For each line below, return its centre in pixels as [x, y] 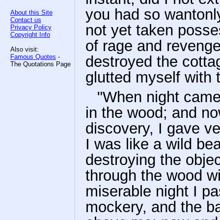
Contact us [26, 20]
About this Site [31, 13]
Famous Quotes [33, 57]
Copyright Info [30, 35]
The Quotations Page [41, 64]
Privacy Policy [31, 27]
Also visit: [25, 49]
